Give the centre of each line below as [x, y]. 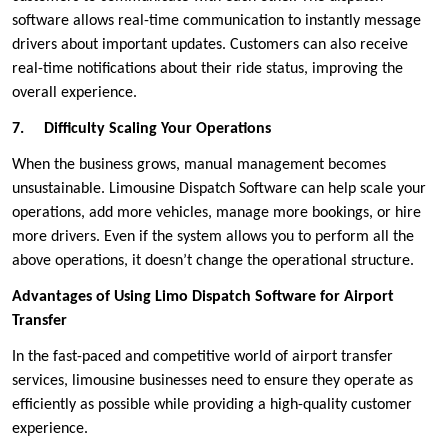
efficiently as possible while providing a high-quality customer [212, 405]
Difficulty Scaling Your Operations [157, 129]
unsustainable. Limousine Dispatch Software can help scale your [219, 189]
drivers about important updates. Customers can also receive [210, 45]
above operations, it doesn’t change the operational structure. [213, 261]
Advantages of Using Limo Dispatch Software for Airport [203, 297]
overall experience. [74, 93]
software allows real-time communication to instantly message [216, 21]
